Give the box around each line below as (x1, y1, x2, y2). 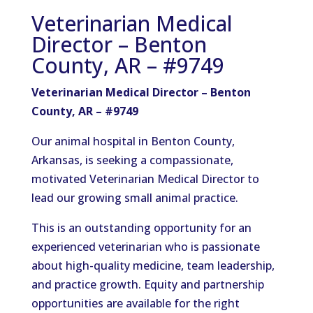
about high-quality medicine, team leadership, (31, 258, 275, 273)
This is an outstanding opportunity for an (31, 220, 252, 235)
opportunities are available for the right (31, 296, 240, 311)
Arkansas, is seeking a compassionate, (31, 152, 233, 168)
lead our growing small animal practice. (31, 190, 238, 205)
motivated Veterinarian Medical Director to (31, 171, 259, 187)
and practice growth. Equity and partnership (31, 277, 264, 292)
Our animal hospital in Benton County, (31, 133, 235, 149)
